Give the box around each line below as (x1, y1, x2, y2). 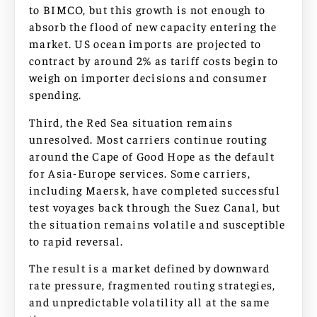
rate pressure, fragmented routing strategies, (29, 277, 276, 292)
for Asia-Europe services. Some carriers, (29, 165, 250, 180)
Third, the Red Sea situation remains (29, 114, 233, 129)
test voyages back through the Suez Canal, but (29, 199, 281, 214)
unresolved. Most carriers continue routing (29, 131, 267, 146)
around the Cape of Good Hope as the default (29, 148, 275, 163)
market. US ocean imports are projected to (29, 36, 262, 51)
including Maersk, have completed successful (29, 182, 280, 197)
